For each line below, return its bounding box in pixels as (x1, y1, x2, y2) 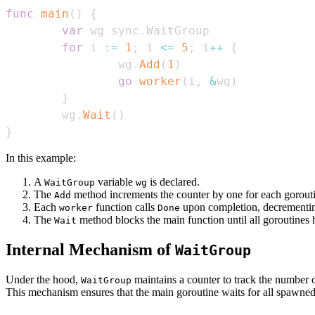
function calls (93, 201, 157, 214)
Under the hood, (6, 274, 81, 286)
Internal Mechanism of (6, 240, 175, 259)
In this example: (6, 152, 76, 165)
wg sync (83, 24, 139, 38)
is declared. (147, 176, 200, 188)
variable (95, 176, 136, 188)
